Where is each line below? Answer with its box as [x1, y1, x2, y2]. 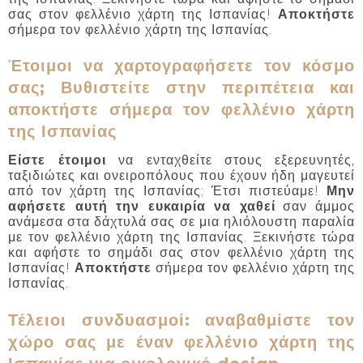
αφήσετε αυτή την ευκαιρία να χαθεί [8, 198, 275, 214]
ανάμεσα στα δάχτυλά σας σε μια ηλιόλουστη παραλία [8, 213, 355, 229]
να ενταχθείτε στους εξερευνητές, [106, 152, 356, 168]
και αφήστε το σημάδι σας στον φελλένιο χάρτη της [8, 244, 355, 260]
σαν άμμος [275, 198, 356, 214]
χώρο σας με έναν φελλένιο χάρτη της [8, 331, 355, 352]
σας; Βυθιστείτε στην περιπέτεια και [8, 78, 355, 98]
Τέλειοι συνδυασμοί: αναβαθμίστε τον [8, 310, 355, 330]
